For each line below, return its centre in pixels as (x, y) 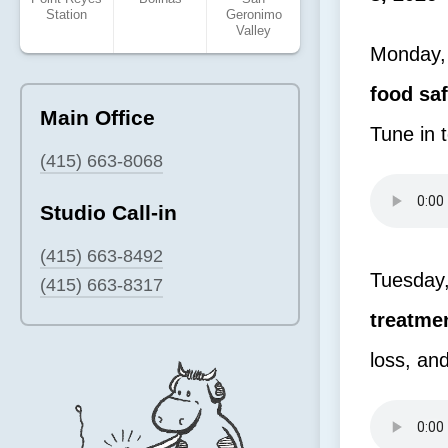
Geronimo (253, 14)
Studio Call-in (108, 213)
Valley (254, 30)
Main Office (97, 118)
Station (66, 14)
